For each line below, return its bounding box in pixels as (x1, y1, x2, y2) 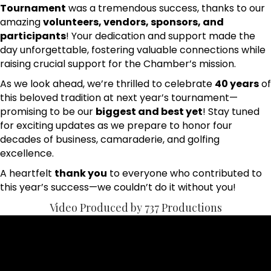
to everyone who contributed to (107, 166, 262, 180)
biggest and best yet (96, 104, 203, 119)
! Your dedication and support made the (66, 28, 255, 43)
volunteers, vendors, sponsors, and (43, 15, 224, 29)
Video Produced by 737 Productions (49, 200, 222, 215)
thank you (54, 166, 107, 180)
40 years (215, 76, 259, 91)
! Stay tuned (203, 104, 260, 119)
